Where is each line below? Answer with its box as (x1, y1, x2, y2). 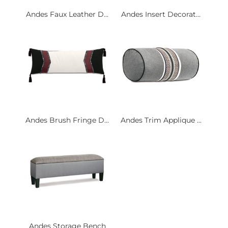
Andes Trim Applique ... (120, 115, 202, 125)
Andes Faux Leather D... (26, 9, 108, 19)
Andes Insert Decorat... (121, 9, 201, 19)
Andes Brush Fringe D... (25, 115, 109, 125)
